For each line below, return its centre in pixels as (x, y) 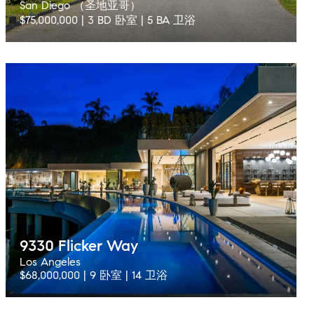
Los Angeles (50, 262)
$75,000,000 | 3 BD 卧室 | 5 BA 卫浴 (108, 20)
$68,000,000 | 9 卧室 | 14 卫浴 (94, 275)
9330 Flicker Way (79, 246)
